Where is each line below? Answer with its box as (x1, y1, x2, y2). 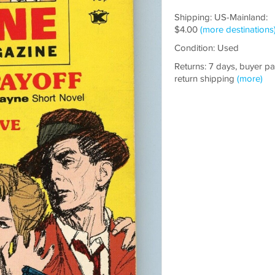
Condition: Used (174, 43, 239, 53)
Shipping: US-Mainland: (174, 12, 268, 23)
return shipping (174, 74, 237, 84)
